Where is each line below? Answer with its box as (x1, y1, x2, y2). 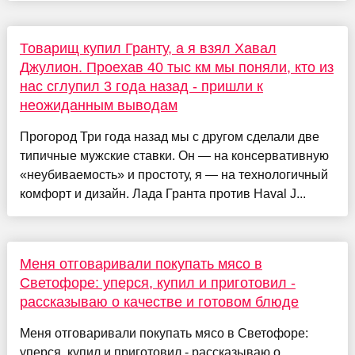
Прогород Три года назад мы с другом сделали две (19, 129, 319, 143)
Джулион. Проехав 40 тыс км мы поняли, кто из (19, 59, 334, 75)
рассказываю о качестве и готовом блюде (19, 293, 299, 310)
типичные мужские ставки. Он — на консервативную (19, 148, 329, 162)
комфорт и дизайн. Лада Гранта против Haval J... (19, 186, 306, 200)
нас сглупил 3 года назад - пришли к (19, 78, 263, 94)
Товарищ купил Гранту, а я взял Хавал (19, 40, 277, 56)
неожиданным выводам (19, 97, 177, 113)
